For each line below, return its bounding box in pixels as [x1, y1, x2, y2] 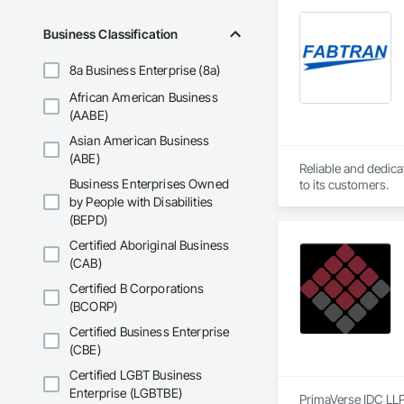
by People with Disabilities [69, 194, 214, 210]
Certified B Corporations [69, 280, 205, 297]
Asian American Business [69, 133, 210, 149]
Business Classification [43, 26, 179, 42]
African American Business [69, 89, 218, 106]
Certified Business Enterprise [69, 324, 230, 340]
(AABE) [69, 107, 108, 124]
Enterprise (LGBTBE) [69, 385, 182, 401]
